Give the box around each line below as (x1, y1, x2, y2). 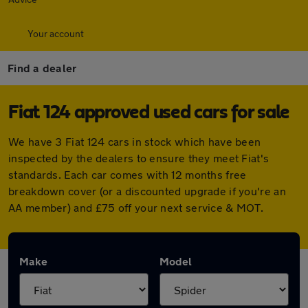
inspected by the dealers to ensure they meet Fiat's (8, 151, 269, 164)
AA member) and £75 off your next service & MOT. (8, 201, 264, 214)
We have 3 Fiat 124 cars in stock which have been (8, 135, 261, 148)
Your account (27, 27, 84, 39)
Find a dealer (8, 61, 77, 74)
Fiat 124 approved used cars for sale (8, 103, 289, 122)
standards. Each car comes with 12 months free (8, 168, 247, 181)
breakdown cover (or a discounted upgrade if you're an (8, 184, 286, 197)
